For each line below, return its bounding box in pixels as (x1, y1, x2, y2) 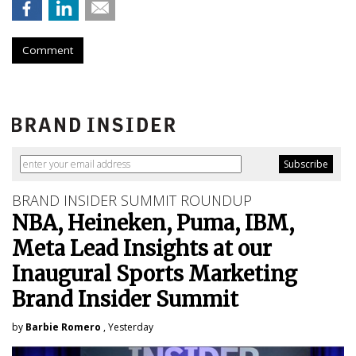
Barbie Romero (25, 319, 101, 334)
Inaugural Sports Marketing (12, 260, 297, 287)
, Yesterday (101, 319, 153, 334)
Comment (22, 42, 73, 57)
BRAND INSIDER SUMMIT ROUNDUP (12, 190, 252, 210)
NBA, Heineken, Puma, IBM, (12, 209, 294, 236)
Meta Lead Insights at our (12, 234, 272, 261)
